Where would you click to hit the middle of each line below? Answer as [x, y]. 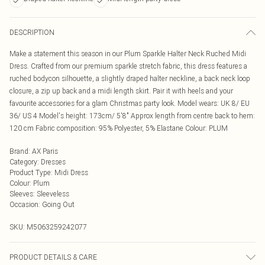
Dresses [53, 162]
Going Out [58, 204]
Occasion [24, 204]
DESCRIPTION [32, 32]
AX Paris [45, 151]
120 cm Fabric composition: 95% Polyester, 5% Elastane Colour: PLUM [119, 128]
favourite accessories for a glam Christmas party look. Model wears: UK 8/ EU [130, 103]
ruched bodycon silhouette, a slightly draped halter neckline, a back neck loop [130, 78]
